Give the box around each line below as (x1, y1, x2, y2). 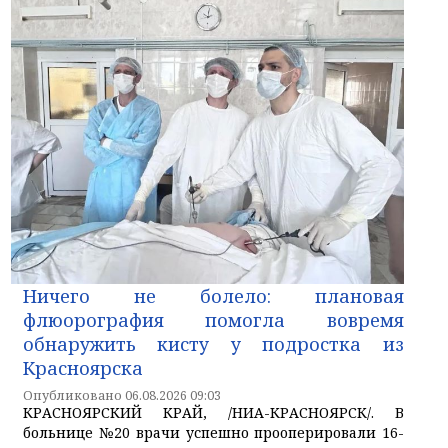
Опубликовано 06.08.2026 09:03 (23, 386, 221, 404)
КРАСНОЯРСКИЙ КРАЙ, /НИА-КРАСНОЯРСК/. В (23, 402, 404, 422)
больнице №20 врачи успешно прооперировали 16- (23, 422, 404, 442)
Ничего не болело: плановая (23, 283, 404, 308)
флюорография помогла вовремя (23, 307, 404, 332)
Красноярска (23, 355, 143, 380)
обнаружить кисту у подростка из (23, 331, 404, 356)
